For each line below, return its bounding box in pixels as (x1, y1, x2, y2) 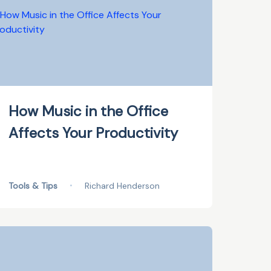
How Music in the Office (8, 102, 169, 120)
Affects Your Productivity (8, 123, 178, 142)
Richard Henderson (85, 180, 160, 191)
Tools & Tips (8, 180, 58, 191)
